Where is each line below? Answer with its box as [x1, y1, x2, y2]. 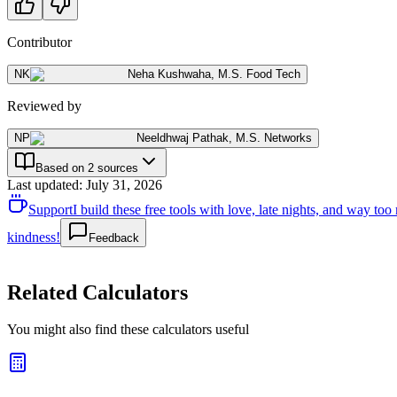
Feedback [89, 230, 139, 245]
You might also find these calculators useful [7, 322, 249, 338]
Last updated [7, 176, 79, 192]
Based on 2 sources [35, 160, 138, 175]
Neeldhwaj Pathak [136, 130, 229, 144]
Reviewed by [7, 97, 82, 113]
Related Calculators [7, 280, 188, 304]
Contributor [7, 34, 72, 50]
